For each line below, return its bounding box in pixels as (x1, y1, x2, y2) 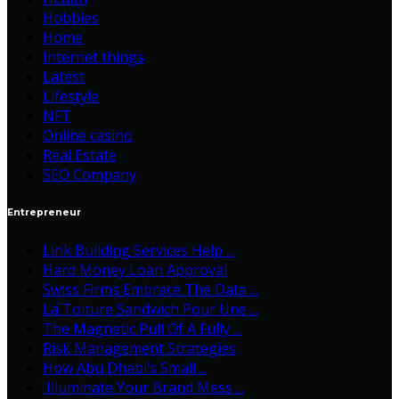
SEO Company (43, 165, 136, 185)
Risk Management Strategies (43, 338, 236, 359)
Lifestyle (43, 86, 99, 107)
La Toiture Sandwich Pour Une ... (43, 299, 258, 320)
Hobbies (43, 8, 99, 28)
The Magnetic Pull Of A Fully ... (43, 319, 241, 339)
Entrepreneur (7, 207, 81, 219)
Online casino (43, 126, 133, 146)
